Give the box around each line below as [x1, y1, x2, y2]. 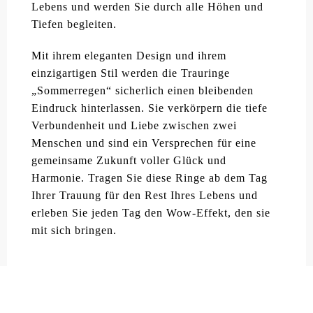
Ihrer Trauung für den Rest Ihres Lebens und [31, 189, 258, 201]
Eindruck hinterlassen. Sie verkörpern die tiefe [31, 101, 268, 114]
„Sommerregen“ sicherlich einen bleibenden [31, 84, 254, 96]
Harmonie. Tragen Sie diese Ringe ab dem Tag [31, 171, 268, 184]
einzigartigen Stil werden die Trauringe [31, 66, 230, 79]
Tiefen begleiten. [31, 18, 117, 31]
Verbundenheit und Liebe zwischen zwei [31, 119, 237, 131]
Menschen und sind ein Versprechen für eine [31, 136, 256, 149]
